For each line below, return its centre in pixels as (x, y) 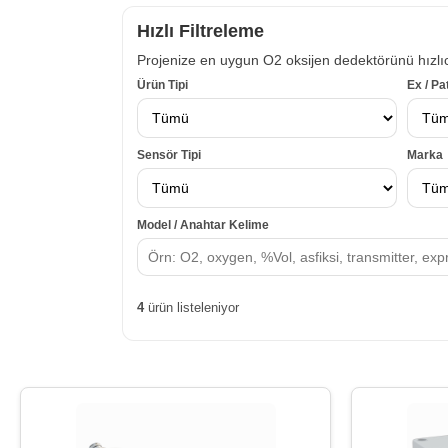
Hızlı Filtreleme (200, 31)
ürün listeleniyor (191, 307)
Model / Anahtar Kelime (203, 225)
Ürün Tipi (162, 85)
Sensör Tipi (169, 155)
